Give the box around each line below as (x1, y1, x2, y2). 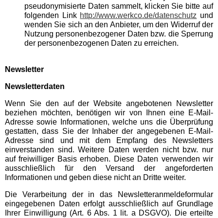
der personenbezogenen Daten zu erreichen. (24, 39, 179, 47)
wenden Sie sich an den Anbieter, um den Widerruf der (24, 20, 213, 29)
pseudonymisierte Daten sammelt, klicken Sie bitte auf (24, 2, 213, 10)
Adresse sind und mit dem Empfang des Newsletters (5, 136, 213, 145)
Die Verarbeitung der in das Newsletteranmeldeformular (5, 190, 213, 199)
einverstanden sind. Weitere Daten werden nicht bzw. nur (5, 145, 213, 154)
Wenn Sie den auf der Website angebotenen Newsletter (5, 99, 213, 108)
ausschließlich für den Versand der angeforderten (5, 164, 213, 172)
